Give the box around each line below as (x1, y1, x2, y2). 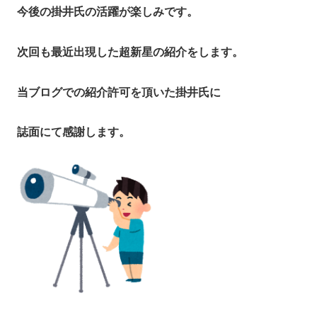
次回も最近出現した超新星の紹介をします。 (17, 45, 243, 58)
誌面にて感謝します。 (17, 126, 130, 139)
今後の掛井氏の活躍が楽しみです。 (17, 6, 198, 18)
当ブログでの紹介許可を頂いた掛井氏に (17, 86, 221, 98)
